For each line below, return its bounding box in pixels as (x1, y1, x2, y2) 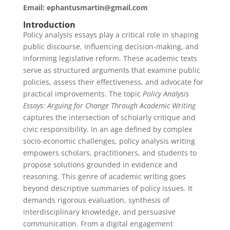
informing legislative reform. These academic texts (23, 53, 197, 63)
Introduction (23, 19, 75, 30)
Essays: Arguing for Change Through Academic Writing (23, 101, 196, 110)
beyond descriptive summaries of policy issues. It (23, 183, 193, 193)
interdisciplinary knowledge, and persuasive (23, 207, 176, 217)
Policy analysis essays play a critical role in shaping (23, 30, 199, 40)
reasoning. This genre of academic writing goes (23, 171, 186, 181)
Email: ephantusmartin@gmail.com (23, 3, 148, 12)
